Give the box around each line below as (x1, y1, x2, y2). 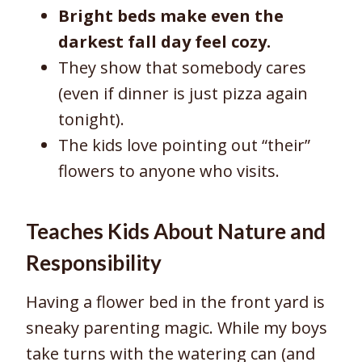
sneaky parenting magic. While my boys (26, 316, 327, 339)
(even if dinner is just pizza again (58, 82, 308, 104)
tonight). (58, 107, 124, 130)
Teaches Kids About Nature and (26, 217, 326, 244)
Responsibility (26, 249, 162, 276)
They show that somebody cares (58, 56, 306, 78)
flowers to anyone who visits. (58, 159, 280, 182)
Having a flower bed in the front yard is (26, 290, 325, 313)
